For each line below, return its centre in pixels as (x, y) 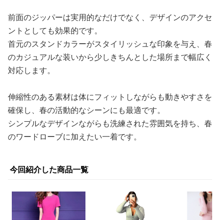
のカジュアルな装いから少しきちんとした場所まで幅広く (110, 57)
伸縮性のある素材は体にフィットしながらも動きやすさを (110, 97)
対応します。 (31, 70)
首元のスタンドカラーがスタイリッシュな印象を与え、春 (110, 44)
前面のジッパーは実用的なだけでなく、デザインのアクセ (110, 17)
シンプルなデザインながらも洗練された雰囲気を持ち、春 (110, 123)
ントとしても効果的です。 (55, 30)
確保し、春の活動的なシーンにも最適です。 (86, 110)
